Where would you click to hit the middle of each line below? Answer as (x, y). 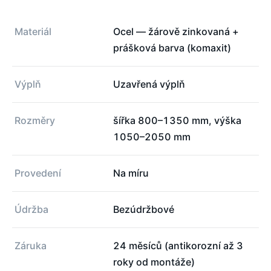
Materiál (33, 31)
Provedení (38, 173)
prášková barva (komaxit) (172, 47)
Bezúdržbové (144, 209)
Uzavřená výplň (149, 84)
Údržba (31, 209)
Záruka (31, 245)
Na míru (131, 173)
